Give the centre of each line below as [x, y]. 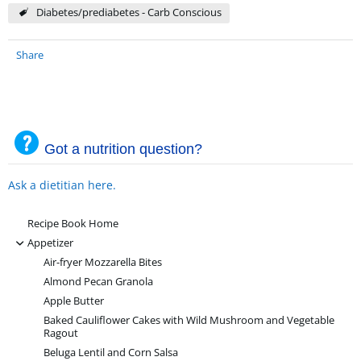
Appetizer [50, 243]
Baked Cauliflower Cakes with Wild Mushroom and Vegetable [189, 321]
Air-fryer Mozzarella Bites [103, 263]
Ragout [61, 334]
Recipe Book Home [73, 224]
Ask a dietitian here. [62, 185]
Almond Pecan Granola [98, 282]
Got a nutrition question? [123, 149]
